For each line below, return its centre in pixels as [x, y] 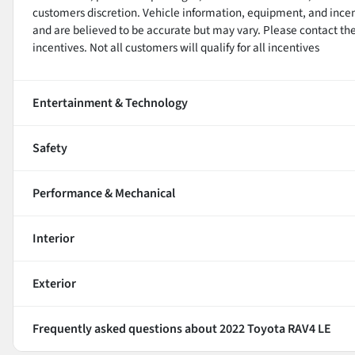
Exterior [54, 283]
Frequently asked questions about [126, 328]
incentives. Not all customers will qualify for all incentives [176, 47]
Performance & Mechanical [104, 193]
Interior [53, 238]
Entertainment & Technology [110, 103]
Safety [50, 148]
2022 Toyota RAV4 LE [275, 328]
